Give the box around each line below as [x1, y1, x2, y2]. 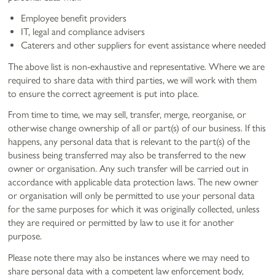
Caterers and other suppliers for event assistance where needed [21, 39, 266, 52]
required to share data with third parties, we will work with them [8, 74, 257, 86]
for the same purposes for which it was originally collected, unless [8, 203, 260, 215]
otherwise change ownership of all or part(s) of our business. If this [8, 122, 266, 134]
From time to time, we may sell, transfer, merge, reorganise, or [8, 109, 247, 121]
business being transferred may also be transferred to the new [8, 149, 246, 161]
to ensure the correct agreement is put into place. [8, 87, 199, 99]
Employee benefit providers [21, 12, 127, 25]
